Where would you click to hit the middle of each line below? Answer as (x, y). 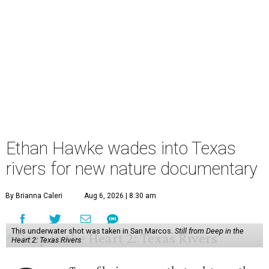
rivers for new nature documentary (132, 169)
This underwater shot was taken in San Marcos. (93, 231)
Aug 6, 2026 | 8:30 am (120, 196)
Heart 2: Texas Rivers (46, 240)
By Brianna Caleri (34, 196)
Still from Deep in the (209, 231)
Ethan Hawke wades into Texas (121, 149)
